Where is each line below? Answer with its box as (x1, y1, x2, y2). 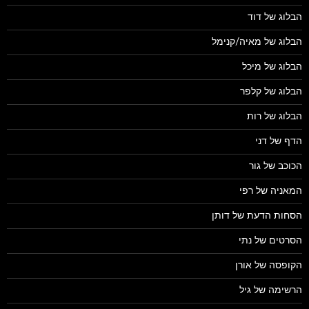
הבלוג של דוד (248, 12, 302, 23)
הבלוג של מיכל (242, 62, 302, 72)
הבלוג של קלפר (240, 87, 302, 97)
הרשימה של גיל (239, 286, 302, 296)
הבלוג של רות (247, 112, 302, 122)
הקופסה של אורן (235, 261, 302, 271)
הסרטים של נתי (239, 236, 302, 246)
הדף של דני (255, 137, 302, 147)
